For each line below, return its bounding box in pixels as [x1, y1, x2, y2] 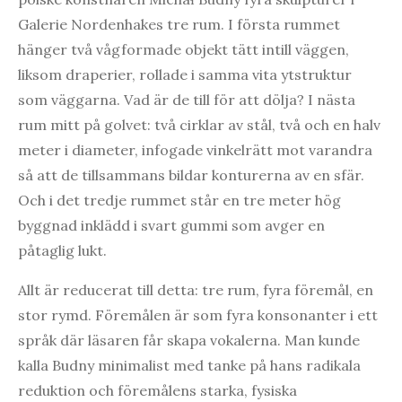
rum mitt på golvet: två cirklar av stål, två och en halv [18, 116, 380, 135]
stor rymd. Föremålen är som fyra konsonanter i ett [18, 306, 378, 325]
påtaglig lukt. [18, 241, 107, 260]
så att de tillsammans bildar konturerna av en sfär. [18, 166, 364, 185]
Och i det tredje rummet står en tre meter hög [18, 191, 341, 210]
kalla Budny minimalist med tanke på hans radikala [18, 356, 361, 375]
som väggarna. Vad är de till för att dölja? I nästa [18, 91, 355, 109]
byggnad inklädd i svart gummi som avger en [18, 216, 325, 235]
